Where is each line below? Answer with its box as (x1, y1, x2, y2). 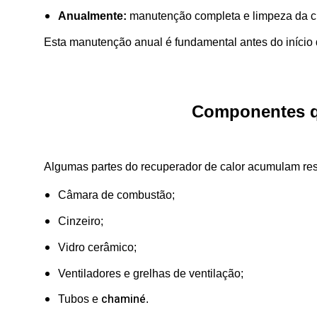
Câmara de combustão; (58, 189, 175, 202)
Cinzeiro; (58, 215, 103, 228)
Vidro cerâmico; (58, 241, 137, 253)
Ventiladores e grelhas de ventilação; (58, 267, 243, 279)
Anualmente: (58, 10, 127, 23)
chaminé (101, 291, 146, 309)
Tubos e (58, 293, 101, 306)
